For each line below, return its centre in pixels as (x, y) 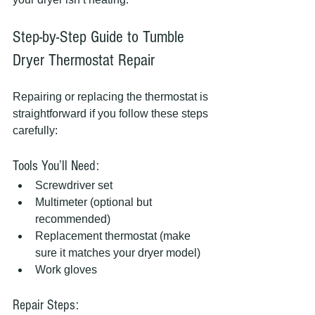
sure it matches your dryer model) (118, 252)
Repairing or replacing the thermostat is (112, 96)
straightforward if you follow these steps (112, 113)
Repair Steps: (46, 305)
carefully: (35, 130)
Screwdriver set (74, 185)
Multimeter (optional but (95, 202)
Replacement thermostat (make (114, 236)
